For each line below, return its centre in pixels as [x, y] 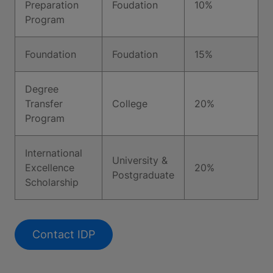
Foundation [51, 54]
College [130, 104]
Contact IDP [64, 234]
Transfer [44, 104]
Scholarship [53, 182]
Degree [42, 89]
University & [140, 160]
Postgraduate [143, 175]
